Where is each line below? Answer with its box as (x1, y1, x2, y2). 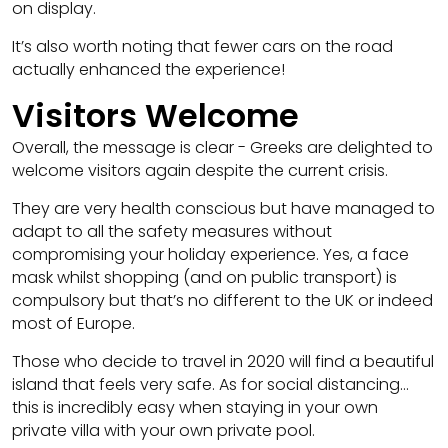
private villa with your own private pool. (12, 418, 315, 442)
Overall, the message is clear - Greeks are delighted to (12, 135, 433, 159)
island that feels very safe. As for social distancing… (12, 372, 409, 396)
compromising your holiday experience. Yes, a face (12, 242, 409, 266)
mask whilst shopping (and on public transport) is (12, 265, 397, 289)
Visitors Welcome (12, 92, 299, 138)
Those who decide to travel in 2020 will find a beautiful (12, 349, 434, 373)
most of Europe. (12, 311, 139, 335)
